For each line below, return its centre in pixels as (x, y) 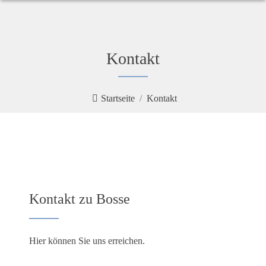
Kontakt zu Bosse (80, 199)
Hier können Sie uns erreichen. (87, 241)
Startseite (118, 99)
